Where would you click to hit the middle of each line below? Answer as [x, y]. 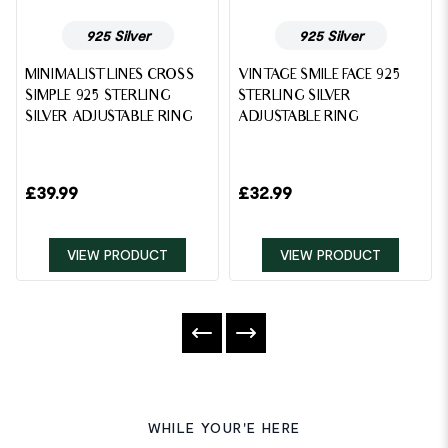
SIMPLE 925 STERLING [98, 97]
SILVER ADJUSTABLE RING [109, 118]
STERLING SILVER [294, 97]
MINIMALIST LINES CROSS [110, 76]
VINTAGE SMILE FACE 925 [320, 76]
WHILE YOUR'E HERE [224, 427]
